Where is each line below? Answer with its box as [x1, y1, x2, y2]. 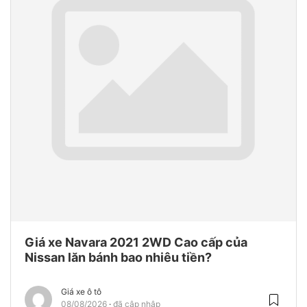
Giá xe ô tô [61, 286, 101, 297]
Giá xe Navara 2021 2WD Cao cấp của [25, 234, 247, 249]
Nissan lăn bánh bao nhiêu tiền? [25, 249, 212, 265]
